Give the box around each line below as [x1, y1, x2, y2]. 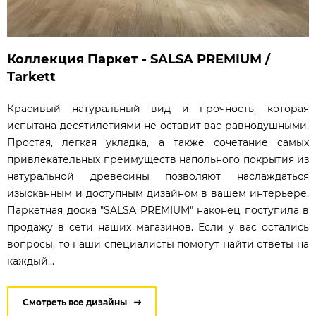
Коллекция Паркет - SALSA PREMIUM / [7, 51, 270, 67]
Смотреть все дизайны [23, 296, 127, 308]
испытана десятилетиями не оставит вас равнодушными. [7, 119, 309, 132]
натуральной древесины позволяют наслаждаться [7, 169, 309, 183]
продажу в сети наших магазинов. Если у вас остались [7, 220, 309, 233]
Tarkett [7, 68, 56, 85]
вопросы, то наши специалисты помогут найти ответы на [7, 237, 309, 250]
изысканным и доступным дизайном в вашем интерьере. [7, 186, 309, 200]
